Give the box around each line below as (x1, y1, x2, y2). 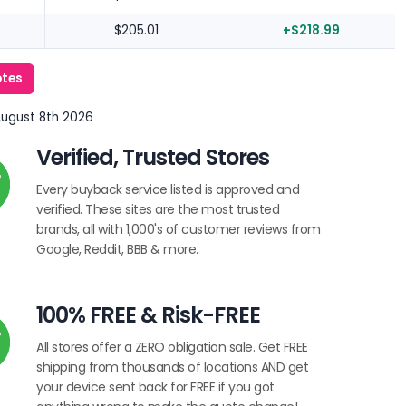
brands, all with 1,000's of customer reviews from (36, 220, 321, 239)
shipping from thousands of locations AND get (36, 357, 308, 376)
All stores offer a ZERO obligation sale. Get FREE (36, 337, 308, 356)
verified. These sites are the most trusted (36, 200, 279, 219)
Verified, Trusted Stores (36, 141, 269, 172)
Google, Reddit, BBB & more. (36, 240, 198, 259)
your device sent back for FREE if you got (36, 377, 275, 396)
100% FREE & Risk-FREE (36, 299, 260, 330)
